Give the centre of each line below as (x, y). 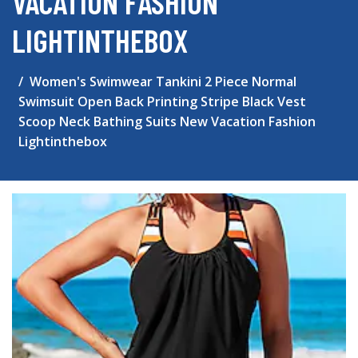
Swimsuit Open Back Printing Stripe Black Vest (162, 101)
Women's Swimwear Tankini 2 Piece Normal (163, 82)
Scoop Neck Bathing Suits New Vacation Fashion (167, 121)
